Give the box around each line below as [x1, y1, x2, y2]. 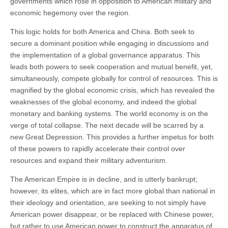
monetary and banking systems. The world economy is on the [10, 109, 208, 118]
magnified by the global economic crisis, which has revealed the [10, 85, 215, 94]
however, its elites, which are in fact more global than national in [10, 186, 215, 195]
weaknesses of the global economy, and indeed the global [10, 97, 196, 106]
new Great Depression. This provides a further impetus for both [10, 132, 214, 141]
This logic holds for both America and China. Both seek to [10, 27, 194, 36]
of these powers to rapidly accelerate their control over [10, 144, 185, 153]
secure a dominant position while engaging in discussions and [10, 39, 209, 47]
